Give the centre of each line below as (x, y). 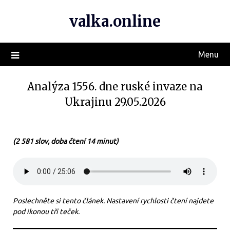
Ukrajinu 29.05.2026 (115, 102)
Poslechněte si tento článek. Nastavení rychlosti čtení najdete (113, 201)
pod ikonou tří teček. (46, 212)
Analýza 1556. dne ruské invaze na (115, 87)
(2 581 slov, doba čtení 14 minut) (66, 141)
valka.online (115, 21)
